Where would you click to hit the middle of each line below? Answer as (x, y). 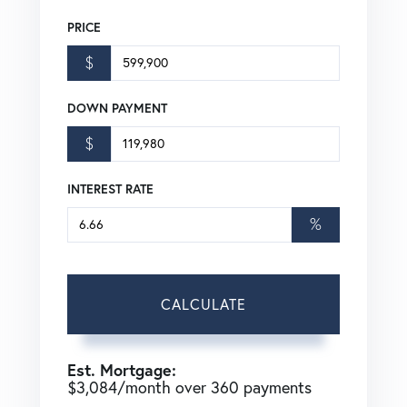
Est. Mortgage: (122, 369)
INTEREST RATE (110, 189)
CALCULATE (203, 304)
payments (275, 387)
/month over (164, 387)
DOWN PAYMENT (117, 108)
